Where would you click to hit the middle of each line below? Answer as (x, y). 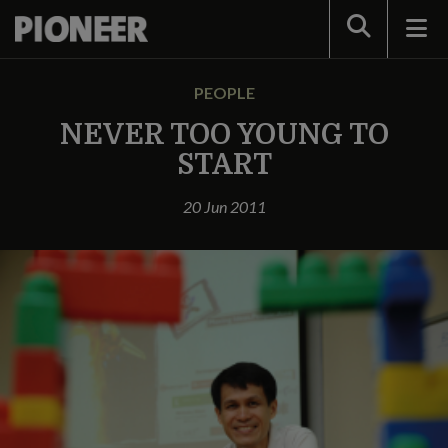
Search (371, 27)
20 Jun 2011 (224, 206)
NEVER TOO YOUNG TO (224, 135)
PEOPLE (224, 92)
